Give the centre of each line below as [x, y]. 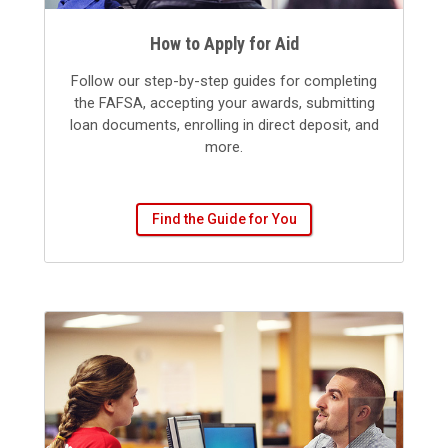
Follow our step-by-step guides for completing [224, 81]
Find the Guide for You [224, 218]
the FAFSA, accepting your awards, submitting [224, 103]
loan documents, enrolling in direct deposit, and [224, 125]
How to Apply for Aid [224, 44]
